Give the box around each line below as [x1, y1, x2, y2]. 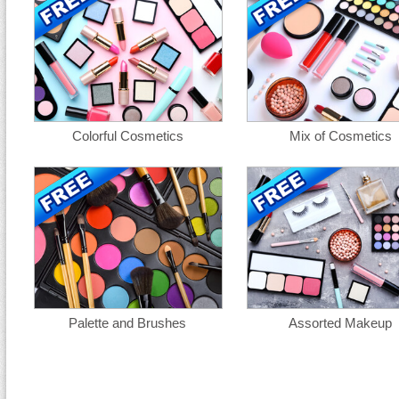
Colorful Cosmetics [71, 128, 183, 143]
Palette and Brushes [69, 315, 186, 330]
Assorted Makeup [289, 315, 392, 330]
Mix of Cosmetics [289, 128, 392, 143]
